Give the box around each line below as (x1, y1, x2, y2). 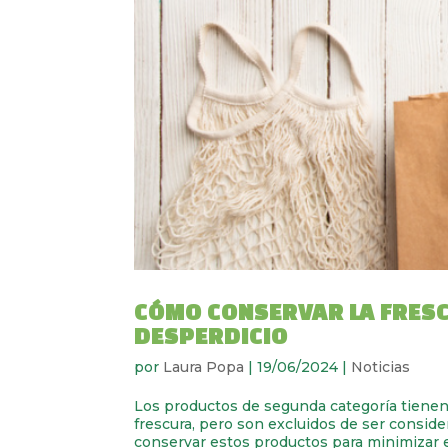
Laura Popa (163, 357, 245, 376)
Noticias (351, 357, 411, 376)
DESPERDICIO (134, 322, 289, 348)
